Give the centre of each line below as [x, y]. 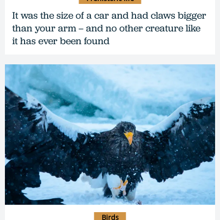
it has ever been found [61, 41]
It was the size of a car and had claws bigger [109, 15]
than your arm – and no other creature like [106, 28]
